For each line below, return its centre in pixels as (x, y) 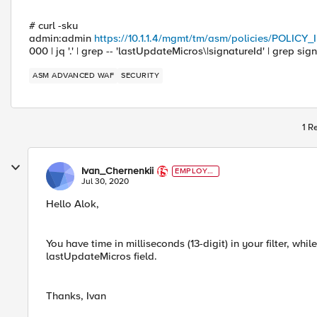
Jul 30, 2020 (105, 181)
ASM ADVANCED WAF (83, 75)
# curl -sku (53, 25)
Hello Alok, (73, 204)
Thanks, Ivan (76, 296)
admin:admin (62, 38)
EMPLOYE (194, 171)
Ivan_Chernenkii (117, 171)
